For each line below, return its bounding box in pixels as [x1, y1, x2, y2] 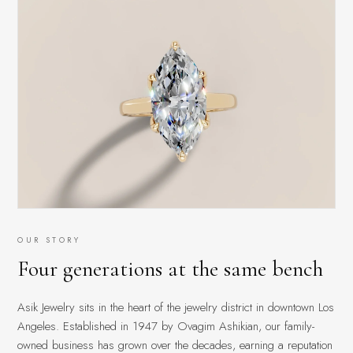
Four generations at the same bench [17, 255, 324, 282]
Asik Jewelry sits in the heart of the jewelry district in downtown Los [17, 298, 335, 316]
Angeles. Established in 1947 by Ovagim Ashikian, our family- [17, 317, 315, 335]
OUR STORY [17, 233, 80, 246]
